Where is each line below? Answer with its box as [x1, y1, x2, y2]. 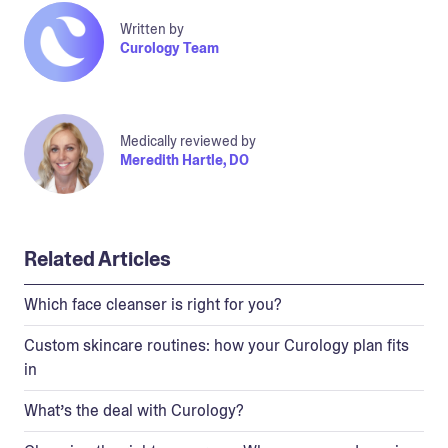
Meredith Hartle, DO [120, 151, 249, 170]
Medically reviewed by [120, 132, 256, 151]
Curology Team [120, 39, 219, 58]
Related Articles [24, 245, 171, 272]
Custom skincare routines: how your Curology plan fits [24, 334, 409, 356]
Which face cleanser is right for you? [24, 293, 282, 315]
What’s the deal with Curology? [24, 399, 244, 421]
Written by [120, 20, 184, 39]
